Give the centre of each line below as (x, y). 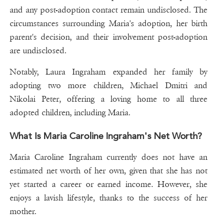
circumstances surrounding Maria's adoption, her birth (108, 24)
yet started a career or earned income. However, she (108, 185)
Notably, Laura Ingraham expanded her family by (108, 72)
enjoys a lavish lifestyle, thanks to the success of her (108, 198)
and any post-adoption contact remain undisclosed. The (108, 10)
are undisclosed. (38, 51)
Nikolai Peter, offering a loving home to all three (108, 99)
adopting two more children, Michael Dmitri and (108, 86)
